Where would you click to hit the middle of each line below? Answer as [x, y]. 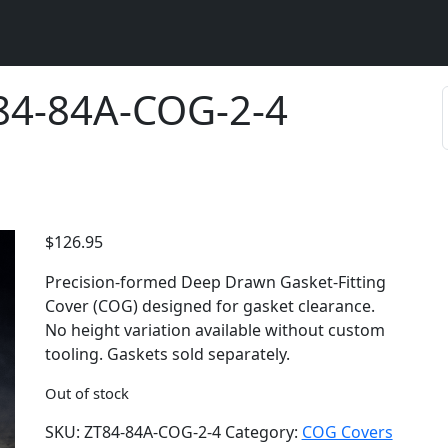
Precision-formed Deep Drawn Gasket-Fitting [215, 282]
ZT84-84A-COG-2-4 [152, 432]
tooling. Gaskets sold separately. [167, 354]
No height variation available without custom [214, 330]
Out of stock [86, 393]
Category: [263, 432]
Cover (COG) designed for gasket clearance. [209, 306]
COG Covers [347, 432]
